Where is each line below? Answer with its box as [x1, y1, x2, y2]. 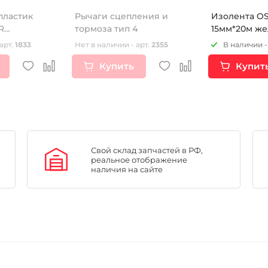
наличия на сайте [91, 164, 163, 174]
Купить [99, 60, 134, 72]
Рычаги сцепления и [75, 10, 168, 22]
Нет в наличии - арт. [75, 39, 151, 49]
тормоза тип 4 [75, 23, 138, 34]
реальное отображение [91, 154, 188, 165]
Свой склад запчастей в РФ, [91, 145, 203, 155]
